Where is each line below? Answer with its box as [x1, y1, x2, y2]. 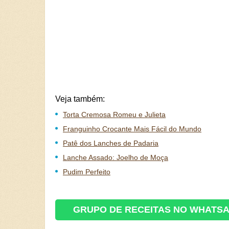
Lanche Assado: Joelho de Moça [63, 153, 168, 162]
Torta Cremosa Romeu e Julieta [63, 110, 166, 119]
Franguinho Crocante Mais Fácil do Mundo [63, 125, 201, 133]
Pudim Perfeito [63, 168, 110, 176]
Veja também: [55, 95, 105, 103]
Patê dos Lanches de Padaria [63, 139, 158, 147]
